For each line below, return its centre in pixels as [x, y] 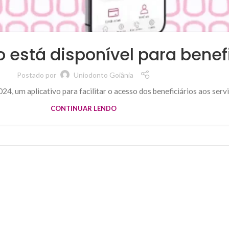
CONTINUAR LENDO [83, 109]
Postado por [36, 75]
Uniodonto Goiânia [103, 75]
